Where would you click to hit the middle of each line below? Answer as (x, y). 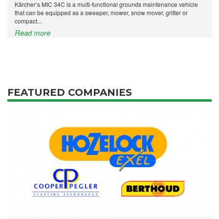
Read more (33, 32)
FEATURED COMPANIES (70, 92)
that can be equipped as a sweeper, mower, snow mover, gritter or (101, 12)
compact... (28, 21)
